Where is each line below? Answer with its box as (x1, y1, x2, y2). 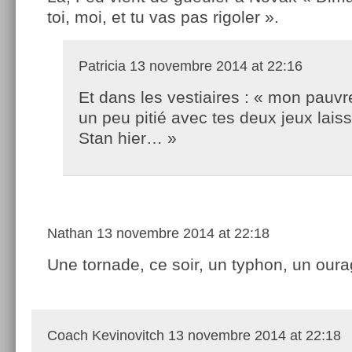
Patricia (79, 57, 126, 74)
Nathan (47, 225, 93, 241)
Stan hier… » (79, 128, 177, 147)
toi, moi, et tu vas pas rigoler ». (47, 7, 279, 26)
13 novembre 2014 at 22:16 (126, 57, 302, 74)
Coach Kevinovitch (47, 327, 164, 343)
